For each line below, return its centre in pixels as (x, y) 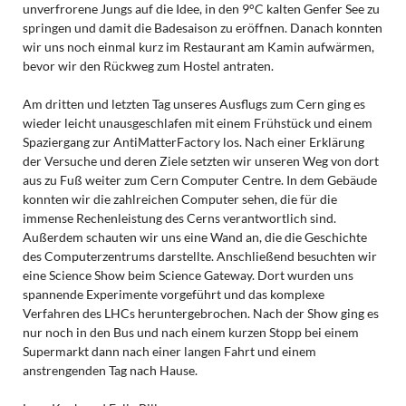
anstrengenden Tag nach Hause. (110, 370)
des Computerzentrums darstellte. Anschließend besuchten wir (199, 256)
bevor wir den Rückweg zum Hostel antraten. (148, 65)
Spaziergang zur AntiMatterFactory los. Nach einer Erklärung (193, 141)
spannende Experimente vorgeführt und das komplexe (173, 294)
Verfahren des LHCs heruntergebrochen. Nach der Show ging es (200, 313)
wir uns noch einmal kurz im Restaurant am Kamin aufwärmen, (198, 46)
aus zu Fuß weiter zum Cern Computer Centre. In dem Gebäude (199, 179)
